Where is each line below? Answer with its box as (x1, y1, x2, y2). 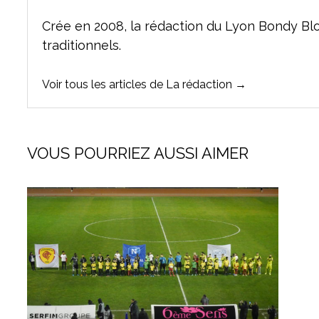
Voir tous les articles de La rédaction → (42, 77, 247, 91)
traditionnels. (42, 37, 122, 53)
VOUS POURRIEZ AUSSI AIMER (27, 143, 249, 162)
